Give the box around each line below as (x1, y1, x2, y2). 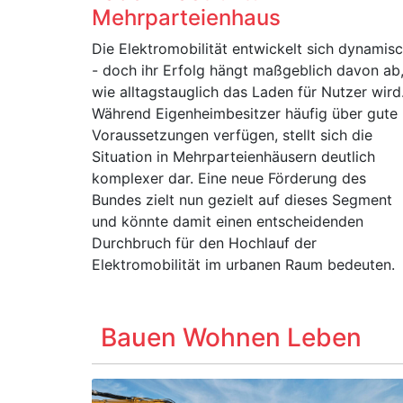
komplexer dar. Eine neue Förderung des (92, 169, 366, 187)
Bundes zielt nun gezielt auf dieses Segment (92, 191, 392, 209)
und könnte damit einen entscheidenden (92, 212, 363, 230)
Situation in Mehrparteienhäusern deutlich (92, 148, 375, 166)
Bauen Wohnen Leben (101, 322, 362, 353)
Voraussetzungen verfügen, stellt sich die (92, 126, 372, 144)
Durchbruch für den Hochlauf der (92, 234, 317, 252)
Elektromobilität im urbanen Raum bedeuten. (92, 255, 395, 273)
